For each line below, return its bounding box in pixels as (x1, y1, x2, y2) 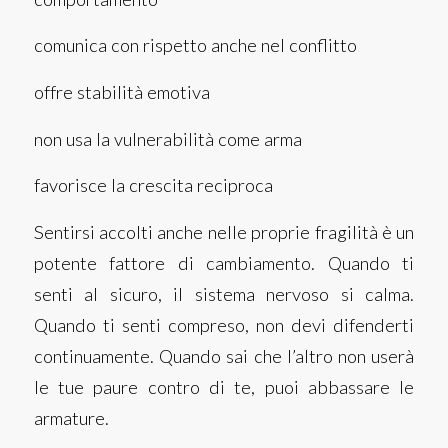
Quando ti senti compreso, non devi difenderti (33, 313, 415, 336)
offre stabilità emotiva (33, 81, 210, 104)
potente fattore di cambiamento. (33, 251, 328, 274)
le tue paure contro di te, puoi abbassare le (33, 375, 415, 398)
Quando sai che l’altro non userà (158, 344, 415, 367)
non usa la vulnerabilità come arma (33, 127, 302, 150)
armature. (33, 406, 109, 429)
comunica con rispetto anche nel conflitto (33, 34, 357, 57)
